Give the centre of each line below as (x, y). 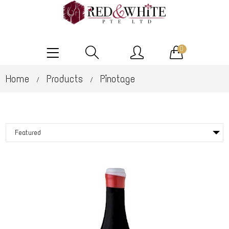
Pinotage (118, 79)
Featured (28, 133)
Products (65, 79)
